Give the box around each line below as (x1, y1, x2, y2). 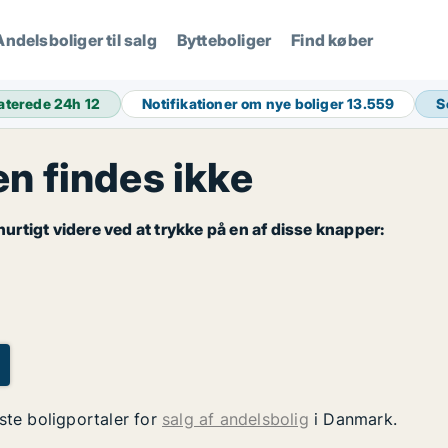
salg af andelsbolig (162, 409, 309, 429)
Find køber (291, 30, 374, 50)
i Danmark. (308, 409, 398, 429)
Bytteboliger (176, 30, 272, 50)
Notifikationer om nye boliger (142, 95, 348, 112)
